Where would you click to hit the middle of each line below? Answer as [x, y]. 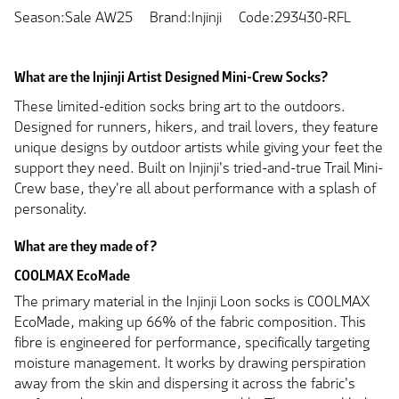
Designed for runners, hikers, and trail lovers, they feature [196, 126]
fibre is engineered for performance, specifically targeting [192, 342]
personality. [51, 208]
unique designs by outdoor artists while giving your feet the [199, 147]
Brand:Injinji [186, 18]
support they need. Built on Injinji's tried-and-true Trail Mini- [199, 167]
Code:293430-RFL [295, 18]
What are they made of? [85, 247]
